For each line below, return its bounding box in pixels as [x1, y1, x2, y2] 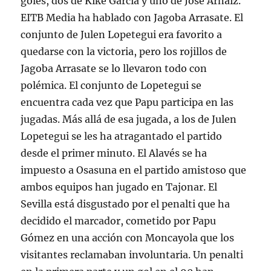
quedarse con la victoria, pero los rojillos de [21, 45, 227, 57]
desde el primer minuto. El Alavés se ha [21, 146, 207, 159]
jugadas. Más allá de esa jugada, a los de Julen [21, 113, 237, 125]
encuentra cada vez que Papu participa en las [21, 96, 234, 108]
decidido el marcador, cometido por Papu [21, 214, 217, 227]
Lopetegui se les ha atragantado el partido [21, 129, 223, 142]
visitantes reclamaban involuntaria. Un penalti [21, 248, 244, 261]
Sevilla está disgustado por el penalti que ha [21, 197, 230, 210]
